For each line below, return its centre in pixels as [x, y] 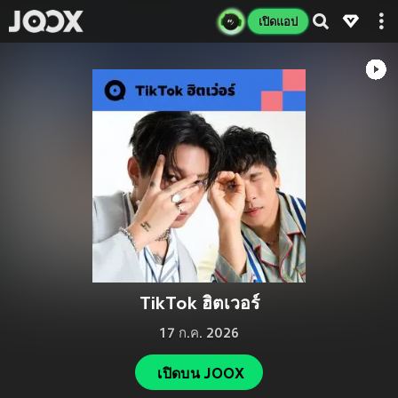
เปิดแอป [278, 21]
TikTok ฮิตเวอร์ [199, 303]
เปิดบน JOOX [201, 374]
